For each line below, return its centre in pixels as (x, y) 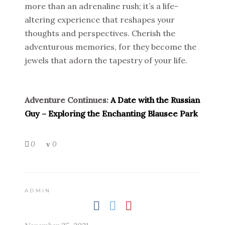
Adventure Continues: (68, 100)
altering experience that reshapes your (100, 20)
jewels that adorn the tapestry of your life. (106, 61)
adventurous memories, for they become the (110, 47)
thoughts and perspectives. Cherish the (100, 33)
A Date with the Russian (155, 100)
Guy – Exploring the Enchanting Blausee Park (111, 114)
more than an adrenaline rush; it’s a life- (101, 6)
